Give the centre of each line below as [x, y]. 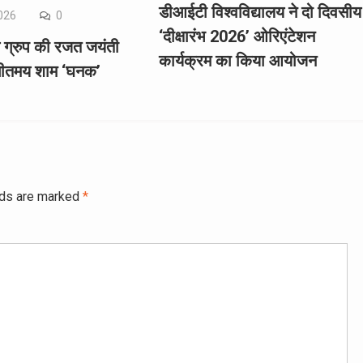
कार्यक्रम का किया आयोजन [239, 60]
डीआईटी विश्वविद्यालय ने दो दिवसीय [260, 12]
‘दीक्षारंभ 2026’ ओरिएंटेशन [237, 36]
